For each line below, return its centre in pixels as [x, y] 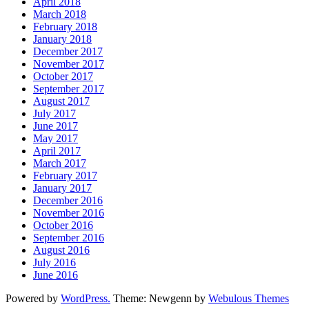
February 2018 [65, 26]
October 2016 [63, 225]
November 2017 [69, 63]
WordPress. [86, 298]
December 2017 [68, 51]
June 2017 [56, 126]
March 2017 [60, 163]
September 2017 [69, 88]
